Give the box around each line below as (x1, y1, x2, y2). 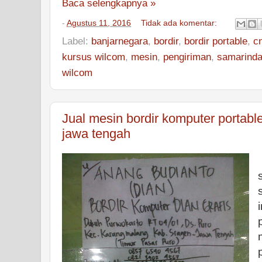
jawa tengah (62, 126, 130, 141)
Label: (62, 35, 91, 47)
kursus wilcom (62, 50, 125, 63)
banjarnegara (91, 35, 148, 47)
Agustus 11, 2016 (67, 19, 131, 28)
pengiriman (163, 50, 211, 63)
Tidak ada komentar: (141, 19, 220, 28)
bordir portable (184, 35, 247, 47)
